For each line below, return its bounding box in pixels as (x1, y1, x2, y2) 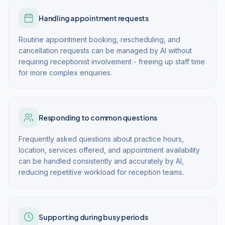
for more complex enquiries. (19, 68, 112, 77)
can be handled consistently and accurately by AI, (19, 157, 184, 165)
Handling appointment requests (39, 14, 149, 23)
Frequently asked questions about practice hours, (19, 135, 184, 143)
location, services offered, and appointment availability (19, 146, 200, 154)
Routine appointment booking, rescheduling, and (19, 35, 180, 44)
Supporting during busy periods (39, 212, 148, 221)
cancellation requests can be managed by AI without (19, 46, 192, 55)
